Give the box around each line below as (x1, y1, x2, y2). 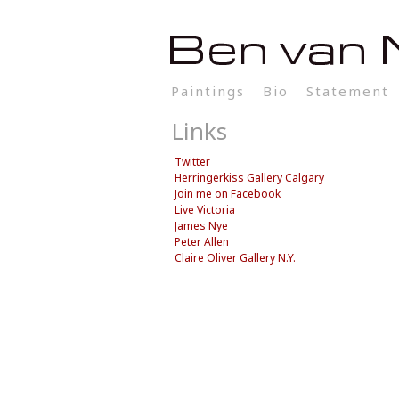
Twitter (175, 154, 210, 170)
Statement (306, 81, 389, 100)
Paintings (171, 81, 245, 100)
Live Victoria (175, 202, 235, 218)
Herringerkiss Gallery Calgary (175, 170, 324, 186)
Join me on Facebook (175, 186, 281, 202)
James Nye (175, 218, 228, 234)
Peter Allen (175, 234, 229, 250)
